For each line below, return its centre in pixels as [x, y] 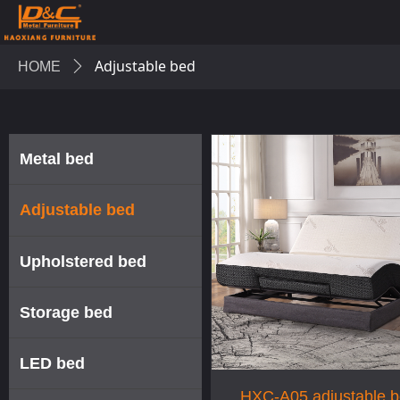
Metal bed [57, 159]
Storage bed [66, 312]
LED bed [52, 364]
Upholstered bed [83, 261]
